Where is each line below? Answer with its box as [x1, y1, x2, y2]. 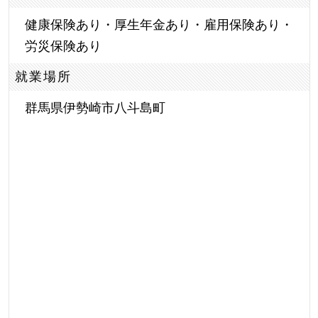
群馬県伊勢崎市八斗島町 [24, 99, 165, 115]
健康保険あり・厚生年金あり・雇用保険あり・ [24, 16, 293, 32]
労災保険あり [24, 38, 102, 53]
